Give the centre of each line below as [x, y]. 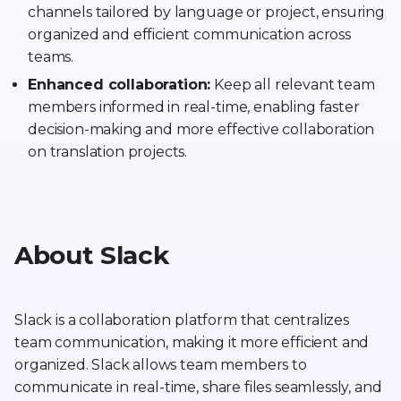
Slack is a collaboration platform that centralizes [182, 320]
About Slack [92, 255]
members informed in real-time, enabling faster [194, 107]
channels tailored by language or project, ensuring [206, 12]
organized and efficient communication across [189, 34]
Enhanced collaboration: [119, 85]
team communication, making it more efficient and [192, 342]
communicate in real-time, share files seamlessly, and [198, 387]
